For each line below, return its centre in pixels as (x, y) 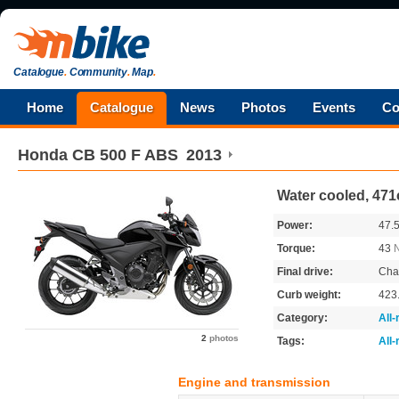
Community (97, 72)
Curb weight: (309, 295)
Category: (302, 318)
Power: (295, 225)
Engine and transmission (254, 382)
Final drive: (305, 272)
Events (334, 107)
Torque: (296, 248)
